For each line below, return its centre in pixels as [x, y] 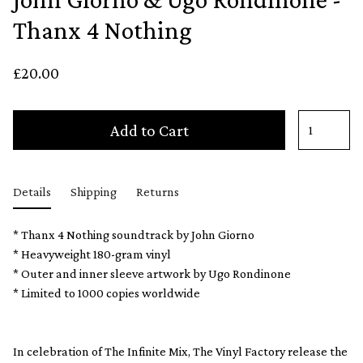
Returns [158, 191]
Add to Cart [149, 130]
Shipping [94, 191]
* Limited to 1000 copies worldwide [107, 293]
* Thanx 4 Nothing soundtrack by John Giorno [134, 235]
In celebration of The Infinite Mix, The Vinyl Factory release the [180, 352]
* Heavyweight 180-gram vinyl [92, 254]
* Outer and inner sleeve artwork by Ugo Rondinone [152, 274]
